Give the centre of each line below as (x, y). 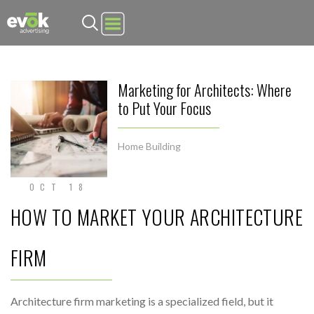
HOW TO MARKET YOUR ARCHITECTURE (157, 217)
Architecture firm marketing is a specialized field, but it (142, 301)
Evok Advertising (84, 20)
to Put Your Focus (164, 108)
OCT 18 (59, 187)
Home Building (149, 146)
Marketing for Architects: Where (205, 90)
